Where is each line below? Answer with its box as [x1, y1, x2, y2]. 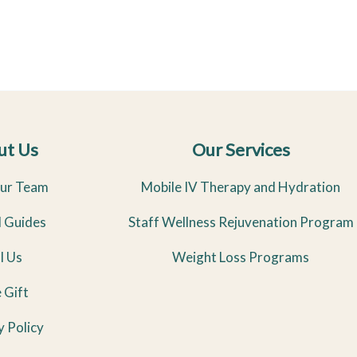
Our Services [191, 139, 290, 160]
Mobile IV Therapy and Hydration [141, 178, 340, 195]
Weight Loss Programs [172, 249, 309, 265]
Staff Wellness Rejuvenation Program [127, 214, 354, 230]
